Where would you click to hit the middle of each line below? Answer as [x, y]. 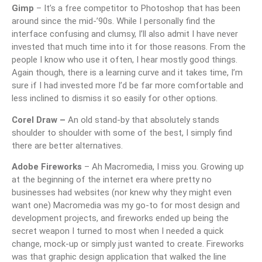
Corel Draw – [40, 120]
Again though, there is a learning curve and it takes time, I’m [127, 73]
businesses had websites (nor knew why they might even [122, 193]
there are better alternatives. [67, 145]
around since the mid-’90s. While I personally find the [113, 21]
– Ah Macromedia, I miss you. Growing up [163, 167]
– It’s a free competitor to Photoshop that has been [137, 8]
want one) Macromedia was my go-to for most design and [126, 206]
